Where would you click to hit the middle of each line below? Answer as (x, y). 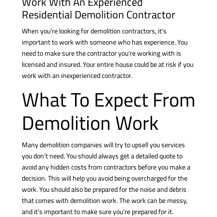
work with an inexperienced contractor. (77, 75)
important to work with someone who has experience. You (104, 42)
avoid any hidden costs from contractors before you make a (106, 167)
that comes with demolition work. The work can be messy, (104, 200)
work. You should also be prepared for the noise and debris (104, 189)
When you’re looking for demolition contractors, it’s (94, 31)
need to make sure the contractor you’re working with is (101, 53)
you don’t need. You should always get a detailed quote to (102, 156)
